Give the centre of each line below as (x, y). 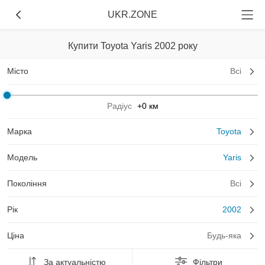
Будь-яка (224, 235)
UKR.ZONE (132, 14)
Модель (22, 157)
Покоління (27, 183)
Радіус (119, 106)
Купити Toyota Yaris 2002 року (132, 46)
